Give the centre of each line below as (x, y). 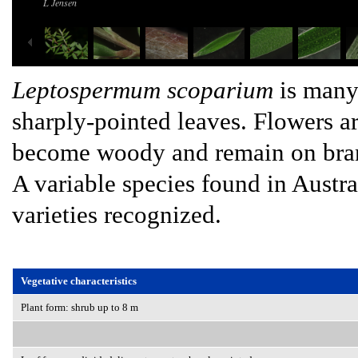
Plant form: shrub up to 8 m (80, 307)
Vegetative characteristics (79, 281)
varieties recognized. (117, 215)
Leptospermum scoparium (143, 90)
